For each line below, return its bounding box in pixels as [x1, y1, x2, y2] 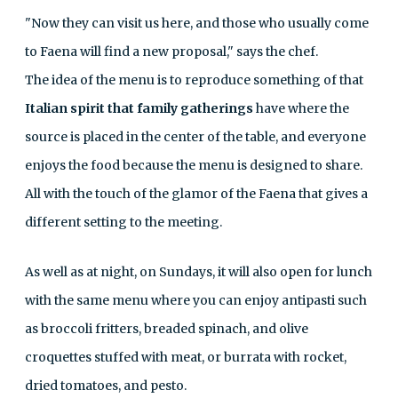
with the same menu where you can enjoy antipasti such [25, 291, 367, 308]
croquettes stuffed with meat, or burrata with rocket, [25, 348, 346, 365]
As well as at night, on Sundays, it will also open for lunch [25, 263, 372, 280]
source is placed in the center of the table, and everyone [25, 128, 366, 145]
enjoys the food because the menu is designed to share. [25, 156, 362, 173]
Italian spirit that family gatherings [25, 99, 253, 116]
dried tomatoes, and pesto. [25, 377, 187, 394]
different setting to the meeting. [25, 213, 222, 230]
